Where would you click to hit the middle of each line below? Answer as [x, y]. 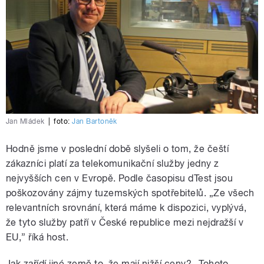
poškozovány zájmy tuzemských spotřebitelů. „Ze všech [130, 193]
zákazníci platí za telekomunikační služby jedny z [113, 164]
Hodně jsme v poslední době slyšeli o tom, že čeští [118, 149]
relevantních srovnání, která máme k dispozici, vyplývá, [126, 208]
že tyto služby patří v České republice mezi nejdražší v [125, 223]
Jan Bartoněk [95, 122]
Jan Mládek [25, 122]
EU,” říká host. [37, 237]
